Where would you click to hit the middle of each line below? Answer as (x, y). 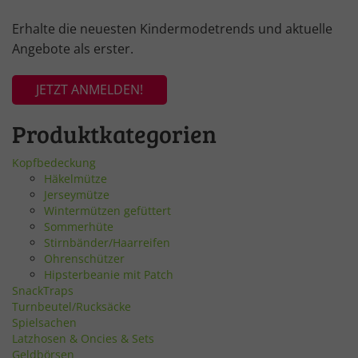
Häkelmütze (76, 178)
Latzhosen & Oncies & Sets (83, 338)
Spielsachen (44, 322)
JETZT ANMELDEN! (89, 89)
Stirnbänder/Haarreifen (107, 242)
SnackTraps (43, 290)
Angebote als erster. (73, 48)
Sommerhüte (79, 226)
